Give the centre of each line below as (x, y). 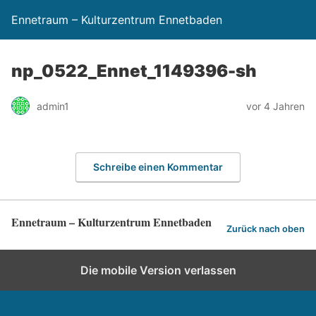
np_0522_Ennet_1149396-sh (134, 71)
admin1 (53, 106)
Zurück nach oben (266, 229)
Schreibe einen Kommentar (158, 166)
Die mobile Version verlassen (158, 270)
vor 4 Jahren (275, 106)
